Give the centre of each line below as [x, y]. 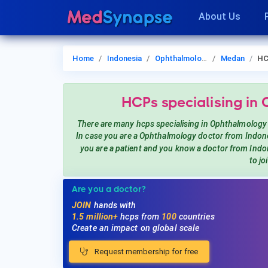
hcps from [141, 217]
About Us [220, 16]
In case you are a [108, 136]
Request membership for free [145, 252]
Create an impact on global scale [136, 229]
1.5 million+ [96, 217]
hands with [114, 206]
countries [195, 217]
